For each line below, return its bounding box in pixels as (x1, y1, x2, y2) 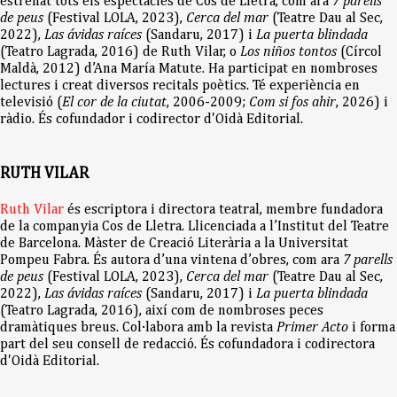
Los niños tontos (240, 45, 337, 60)
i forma (348, 321, 395, 336)
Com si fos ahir (249, 96, 336, 111)
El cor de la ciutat (62, 96, 167, 111)
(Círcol (337, 45, 382, 60)
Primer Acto (276, 321, 348, 336)
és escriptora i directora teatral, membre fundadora (64, 203, 383, 218)
